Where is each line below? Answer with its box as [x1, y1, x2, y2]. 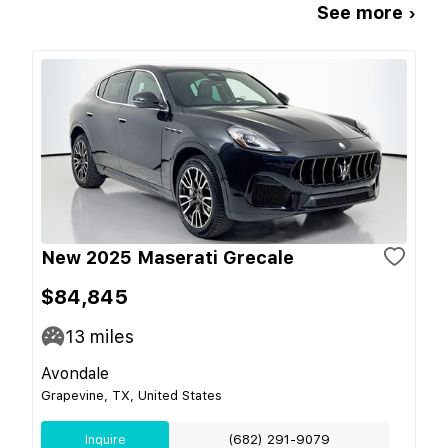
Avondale [41, 363, 109, 383]
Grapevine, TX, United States [41, 387, 222, 403]
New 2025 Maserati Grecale [41, 246, 294, 268]
